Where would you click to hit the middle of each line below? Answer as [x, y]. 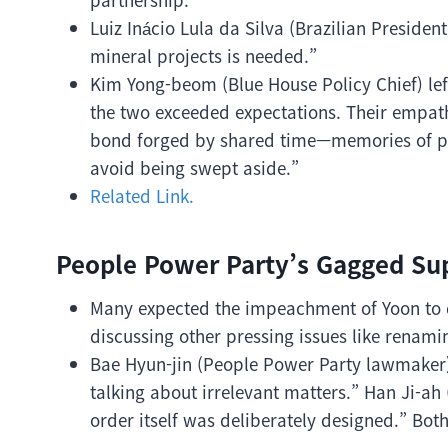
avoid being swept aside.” [194, 167]
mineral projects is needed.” [203, 55]
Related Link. [142, 195]
